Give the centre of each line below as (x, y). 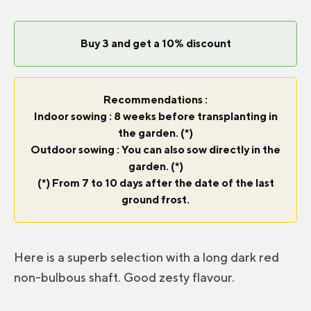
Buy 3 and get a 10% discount (155, 43)
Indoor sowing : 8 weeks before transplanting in (155, 116)
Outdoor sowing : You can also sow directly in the (155, 149)
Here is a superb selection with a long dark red (146, 257)
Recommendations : (155, 99)
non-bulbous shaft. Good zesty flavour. (124, 277)
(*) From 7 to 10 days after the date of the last (155, 183)
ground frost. (155, 199)
